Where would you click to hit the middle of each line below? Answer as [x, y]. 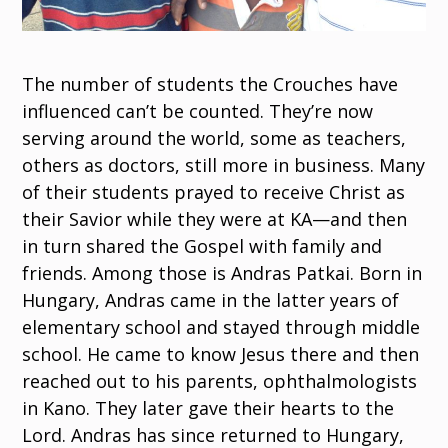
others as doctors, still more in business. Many [224, 165]
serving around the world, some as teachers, [214, 138]
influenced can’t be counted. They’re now [198, 111]
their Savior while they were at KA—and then [215, 219]
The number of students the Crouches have [210, 84]
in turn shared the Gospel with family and [202, 246]
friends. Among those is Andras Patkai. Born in [222, 273]
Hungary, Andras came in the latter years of [211, 300]
